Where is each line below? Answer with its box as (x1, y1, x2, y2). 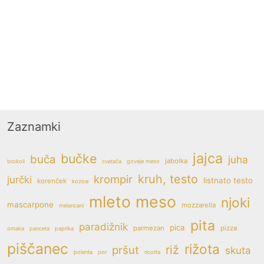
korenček (37, 177, 67, 186)
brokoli (7, 158, 25, 165)
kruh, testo (138, 172, 198, 187)
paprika (55, 225, 74, 232)
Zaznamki (7, 119, 61, 134)
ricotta (144, 249, 160, 256)
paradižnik (79, 221, 128, 233)
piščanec (7, 240, 68, 258)
